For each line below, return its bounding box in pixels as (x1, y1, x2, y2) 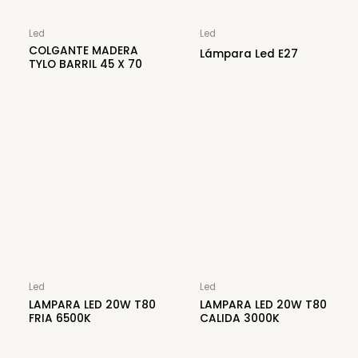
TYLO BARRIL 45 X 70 (29, 57, 143, 73)
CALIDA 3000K (200, 310, 280, 326)
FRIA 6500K (29, 310, 92, 326)
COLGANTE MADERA (29, 43, 139, 59)
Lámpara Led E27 (200, 46, 299, 62)
